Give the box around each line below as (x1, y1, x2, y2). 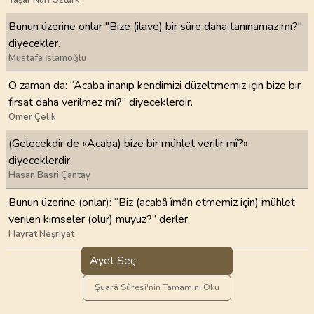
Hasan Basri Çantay (8, 169, 90, 182)
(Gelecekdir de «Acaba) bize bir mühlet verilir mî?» (8, 136, 248, 151)
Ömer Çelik (8, 110, 56, 123)
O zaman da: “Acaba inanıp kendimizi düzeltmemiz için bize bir (8, 77, 301, 93)
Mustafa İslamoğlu (8, 52, 86, 64)
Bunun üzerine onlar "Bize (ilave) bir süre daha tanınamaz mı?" (8, 19, 302, 34)
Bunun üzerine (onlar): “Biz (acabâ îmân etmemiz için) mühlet (8, 194, 295, 210)
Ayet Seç (90, 253, 135, 268)
